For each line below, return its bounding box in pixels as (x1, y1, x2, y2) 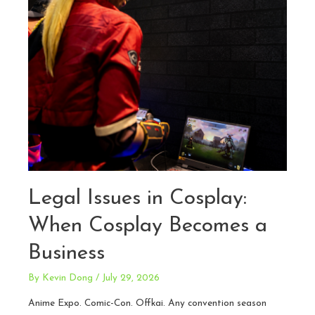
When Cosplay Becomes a (28, 215, 267, 238)
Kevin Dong (42, 274, 93, 283)
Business (28, 243, 105, 265)
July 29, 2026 (102, 274, 160, 283)
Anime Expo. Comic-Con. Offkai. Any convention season (28, 299, 266, 309)
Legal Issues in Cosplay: (28, 188, 247, 210)
